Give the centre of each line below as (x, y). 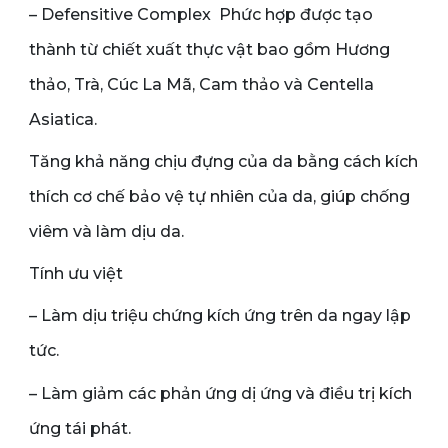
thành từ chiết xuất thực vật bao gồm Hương (209, 49)
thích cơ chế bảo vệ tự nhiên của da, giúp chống (219, 197)
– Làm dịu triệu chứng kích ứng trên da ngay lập (220, 316)
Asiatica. (67, 119)
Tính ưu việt (76, 274)
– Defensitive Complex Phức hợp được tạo (201, 14)
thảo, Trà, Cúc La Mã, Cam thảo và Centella (201, 84)
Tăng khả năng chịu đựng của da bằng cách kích (223, 162)
